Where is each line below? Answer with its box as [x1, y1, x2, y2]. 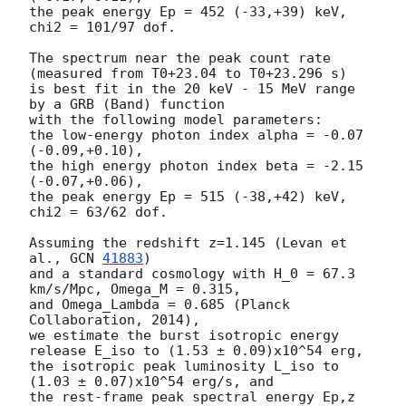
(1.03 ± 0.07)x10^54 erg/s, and [29, 373, 274, 391]
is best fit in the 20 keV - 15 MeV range [29, 81, 355, 98]
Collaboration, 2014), [29, 312, 200, 329]
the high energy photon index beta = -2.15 [29, 158, 363, 175]
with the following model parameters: [29, 111, 323, 129]
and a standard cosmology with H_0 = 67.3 [29, 266, 355, 283]
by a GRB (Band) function [29, 96, 225, 113]
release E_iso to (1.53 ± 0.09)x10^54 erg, [29, 343, 363, 360]
